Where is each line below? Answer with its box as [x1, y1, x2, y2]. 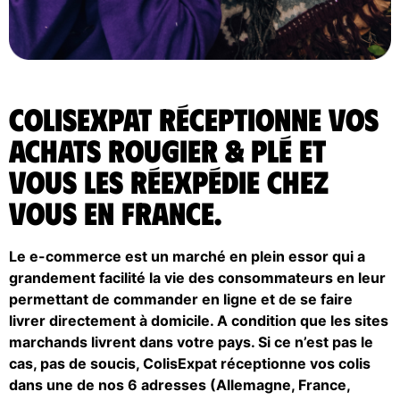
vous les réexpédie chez [9, 161, 329, 200]
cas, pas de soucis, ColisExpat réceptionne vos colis [9, 354, 371, 372]
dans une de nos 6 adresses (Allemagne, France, [9, 375, 350, 394]
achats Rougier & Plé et [9, 129, 326, 169]
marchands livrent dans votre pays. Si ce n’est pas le [9, 332, 373, 351]
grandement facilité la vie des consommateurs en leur [9, 268, 386, 287]
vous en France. [9, 192, 221, 231]
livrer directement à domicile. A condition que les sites [9, 311, 388, 329]
